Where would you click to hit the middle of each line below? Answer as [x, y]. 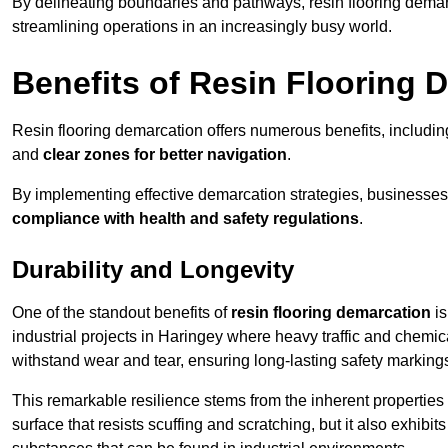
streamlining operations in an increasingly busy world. [202, 27]
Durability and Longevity [153, 270]
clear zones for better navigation [165, 155]
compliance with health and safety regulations [185, 219]
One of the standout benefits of [121, 313]
